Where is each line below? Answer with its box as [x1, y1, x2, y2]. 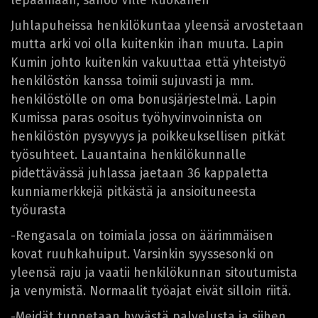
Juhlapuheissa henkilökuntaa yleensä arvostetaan [11, 18, 304, 33]
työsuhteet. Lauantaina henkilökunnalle [11, 147, 246, 163]
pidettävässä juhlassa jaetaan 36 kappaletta [11, 165, 268, 181]
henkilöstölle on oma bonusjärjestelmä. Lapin [11, 92, 277, 107]
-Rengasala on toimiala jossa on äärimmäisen [11, 228, 273, 243]
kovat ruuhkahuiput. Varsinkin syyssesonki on [11, 246, 274, 262]
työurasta [11, 202, 66, 218]
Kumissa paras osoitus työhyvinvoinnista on [11, 110, 263, 126]
